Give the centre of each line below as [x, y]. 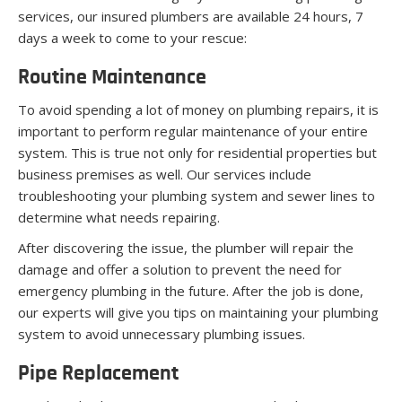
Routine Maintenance [112, 78]
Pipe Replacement [98, 374]
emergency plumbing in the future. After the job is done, [191, 290]
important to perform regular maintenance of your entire [193, 131]
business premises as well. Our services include [165, 174]
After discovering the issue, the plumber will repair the [186, 247]
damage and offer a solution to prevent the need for [180, 269]
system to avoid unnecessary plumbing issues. [162, 333]
